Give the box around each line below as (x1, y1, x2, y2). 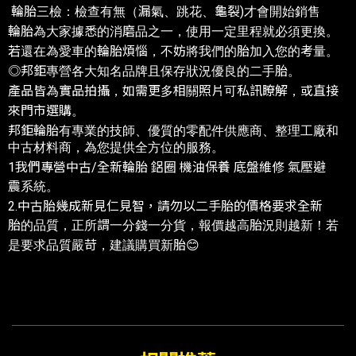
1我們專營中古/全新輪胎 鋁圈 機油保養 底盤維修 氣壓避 (8, 159, 326, 175)
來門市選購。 (8, 103, 84, 118)
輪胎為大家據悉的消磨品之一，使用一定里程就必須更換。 (8, 23, 339, 39)
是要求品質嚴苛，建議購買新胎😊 (8, 237, 199, 253)
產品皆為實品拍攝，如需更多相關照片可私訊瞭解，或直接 (8, 83, 339, 99)
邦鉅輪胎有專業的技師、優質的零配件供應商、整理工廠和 (8, 122, 339, 138)
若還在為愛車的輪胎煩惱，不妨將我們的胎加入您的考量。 (8, 43, 339, 59)
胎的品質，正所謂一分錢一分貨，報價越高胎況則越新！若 (8, 217, 339, 233)
